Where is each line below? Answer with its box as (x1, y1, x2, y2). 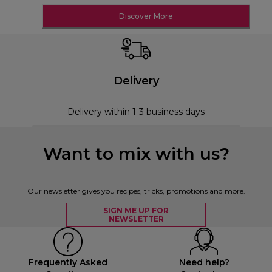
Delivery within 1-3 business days (67, 106, 205, 117)
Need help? (178, 256, 229, 268)
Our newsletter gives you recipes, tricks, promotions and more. (27, 186, 245, 195)
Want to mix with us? (42, 143, 229, 164)
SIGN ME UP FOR (103, 205, 169, 215)
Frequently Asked (28, 256, 107, 268)
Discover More (118, 12, 173, 21)
